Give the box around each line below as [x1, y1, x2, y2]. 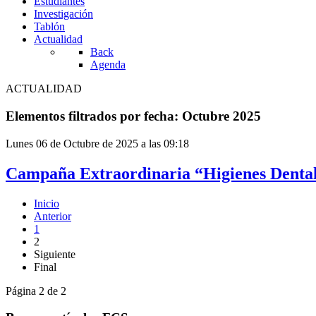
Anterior [34, 209, 71, 222]
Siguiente [34, 248, 75, 260]
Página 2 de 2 [6, 284, 66, 297]
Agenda [90, 59, 126, 71]
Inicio [34, 197, 59, 209]
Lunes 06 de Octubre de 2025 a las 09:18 [6, 137, 189, 150]
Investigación [34, 8, 93, 20]
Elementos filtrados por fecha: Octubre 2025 [6, 109, 261, 124]
